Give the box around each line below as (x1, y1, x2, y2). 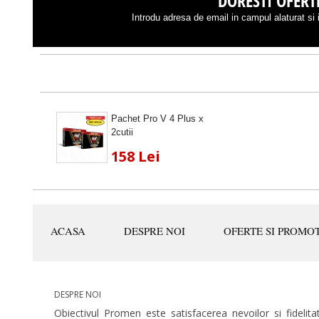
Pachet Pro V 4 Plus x (111, 113, 204, 124)
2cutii (111, 127, 133, 137)
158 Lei (111, 147, 160, 166)
